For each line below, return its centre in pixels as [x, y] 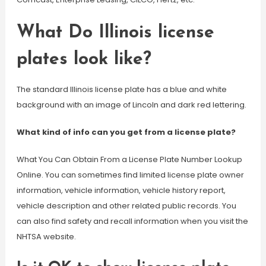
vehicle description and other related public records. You [126, 206]
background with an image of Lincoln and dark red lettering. [131, 105]
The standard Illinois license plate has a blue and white [121, 89]
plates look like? [84, 60]
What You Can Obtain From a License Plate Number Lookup [129, 159]
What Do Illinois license [115, 33]
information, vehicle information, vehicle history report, [121, 190]
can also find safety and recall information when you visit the [132, 221]
